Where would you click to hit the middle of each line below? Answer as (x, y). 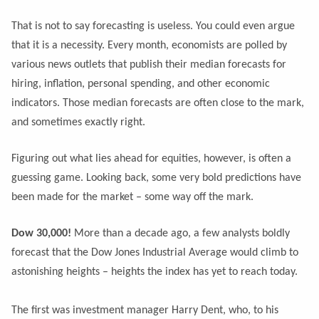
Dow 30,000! (42, 233)
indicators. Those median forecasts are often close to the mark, (158, 103)
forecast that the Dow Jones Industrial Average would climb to (155, 252)
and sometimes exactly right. (79, 122)
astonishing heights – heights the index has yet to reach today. (155, 272)
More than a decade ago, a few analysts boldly (181, 233)
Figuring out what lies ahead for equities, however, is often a (152, 158)
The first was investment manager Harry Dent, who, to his (145, 310)
